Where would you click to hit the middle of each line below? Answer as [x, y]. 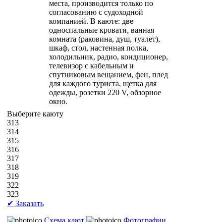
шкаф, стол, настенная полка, [99, 48]
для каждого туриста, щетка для [103, 83]
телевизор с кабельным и [91, 65]
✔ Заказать [25, 203]
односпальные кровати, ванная [102, 30]
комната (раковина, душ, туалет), [105, 39]
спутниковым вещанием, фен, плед [109, 74]
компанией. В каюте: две [91, 21]
